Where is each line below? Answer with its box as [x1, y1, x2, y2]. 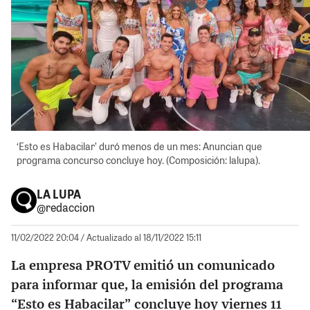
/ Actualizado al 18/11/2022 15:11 [81, 230, 201, 243]
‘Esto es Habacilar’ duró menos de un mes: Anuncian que [17, 140, 262, 154]
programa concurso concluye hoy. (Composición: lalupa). [17, 154, 260, 167]
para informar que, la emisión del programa [11, 278, 283, 292]
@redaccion [36, 199, 95, 215]
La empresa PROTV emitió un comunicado [11, 259, 275, 273]
